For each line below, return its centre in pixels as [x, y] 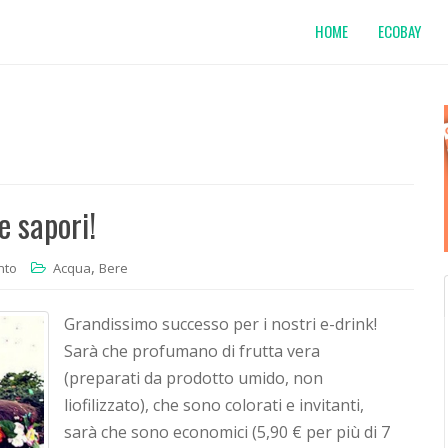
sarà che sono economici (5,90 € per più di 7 [227, 432]
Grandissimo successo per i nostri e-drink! [220, 324]
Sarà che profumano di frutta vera [192, 351]
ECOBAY [399, 31]
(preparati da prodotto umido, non [193, 378]
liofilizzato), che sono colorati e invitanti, [214, 405]
